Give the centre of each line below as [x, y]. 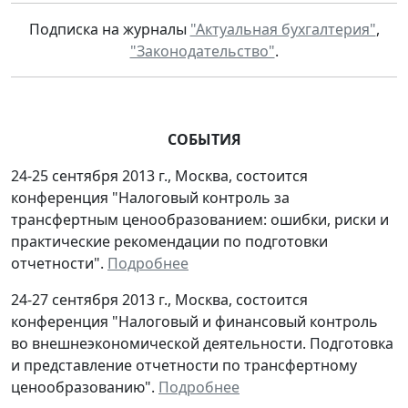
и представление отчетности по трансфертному [184, 365]
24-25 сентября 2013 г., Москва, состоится [159, 175]
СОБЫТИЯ [204, 139]
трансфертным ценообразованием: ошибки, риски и [200, 219]
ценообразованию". [85, 387]
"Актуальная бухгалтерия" [283, 29]
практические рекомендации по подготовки [169, 241]
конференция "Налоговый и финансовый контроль [194, 321]
